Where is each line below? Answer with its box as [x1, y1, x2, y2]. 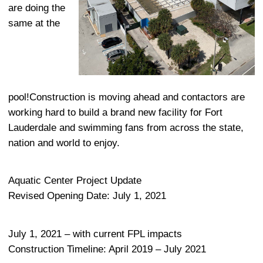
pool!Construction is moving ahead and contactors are [8, 91, 245, 103]
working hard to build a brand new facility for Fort [8, 106, 222, 118]
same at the [8, 17, 60, 29]
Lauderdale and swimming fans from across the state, [8, 122, 244, 133]
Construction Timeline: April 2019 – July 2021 [8, 244, 206, 255]
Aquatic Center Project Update [8, 175, 141, 187]
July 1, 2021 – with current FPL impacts [8, 228, 182, 240]
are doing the [8, 2, 65, 14]
